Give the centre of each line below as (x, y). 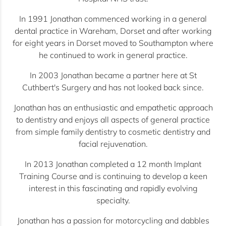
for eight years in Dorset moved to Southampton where (113, 43)
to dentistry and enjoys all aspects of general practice (113, 120)
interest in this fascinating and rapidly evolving (113, 188)
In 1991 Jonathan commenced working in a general (113, 19)
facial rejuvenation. (113, 144)
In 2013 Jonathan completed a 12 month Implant (113, 164)
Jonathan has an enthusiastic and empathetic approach (113, 107)
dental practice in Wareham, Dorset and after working (113, 31)
